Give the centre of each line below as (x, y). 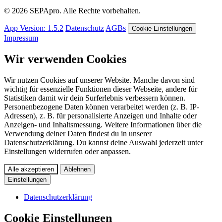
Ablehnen (77, 169)
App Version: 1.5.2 (34, 28)
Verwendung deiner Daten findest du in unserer (78, 134)
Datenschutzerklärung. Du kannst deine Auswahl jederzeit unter (104, 143)
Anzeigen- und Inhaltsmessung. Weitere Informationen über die (103, 125)
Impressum (21, 38)
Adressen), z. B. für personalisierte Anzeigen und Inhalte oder (100, 116)
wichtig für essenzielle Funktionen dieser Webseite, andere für (101, 89)
